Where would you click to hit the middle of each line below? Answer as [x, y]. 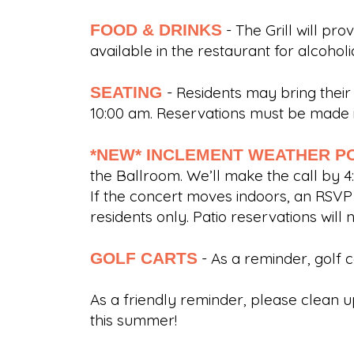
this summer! [149, 320]
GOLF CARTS [144, 258]
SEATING [128, 92]
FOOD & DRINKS [156, 29]
